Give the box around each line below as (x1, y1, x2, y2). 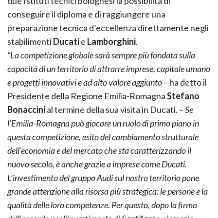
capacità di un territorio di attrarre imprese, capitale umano (7, 63, 210, 74)
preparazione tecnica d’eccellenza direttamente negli (7, 22, 209, 33)
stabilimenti (7, 36, 53, 47)
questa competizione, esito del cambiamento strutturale (7, 131, 199, 142)
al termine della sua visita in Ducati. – (45, 104, 185, 115)
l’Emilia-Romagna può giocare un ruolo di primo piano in (7, 117, 199, 128)
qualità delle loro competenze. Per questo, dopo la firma (7, 199, 197, 210)
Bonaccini (7, 104, 45, 115)
